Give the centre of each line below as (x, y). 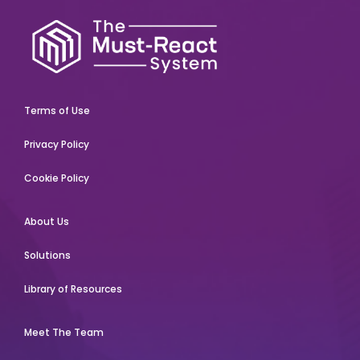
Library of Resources (73, 289)
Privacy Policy (56, 145)
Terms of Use (57, 111)
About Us (46, 222)
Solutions (47, 256)
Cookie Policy (56, 178)
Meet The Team (63, 333)
